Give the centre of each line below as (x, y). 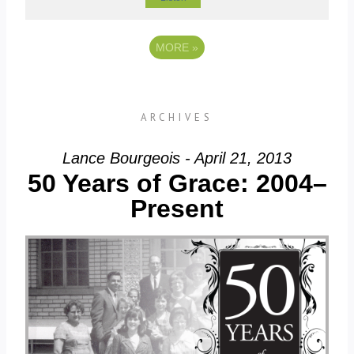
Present (177, 209)
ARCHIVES (177, 118)
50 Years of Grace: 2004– (177, 184)
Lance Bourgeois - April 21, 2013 (177, 158)
